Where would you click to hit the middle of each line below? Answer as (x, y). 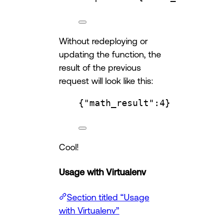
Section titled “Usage (108, 197)
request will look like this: (106, 80)
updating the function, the (110, 54)
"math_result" (119, 103)
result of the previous (100, 67)
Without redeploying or (103, 41)
